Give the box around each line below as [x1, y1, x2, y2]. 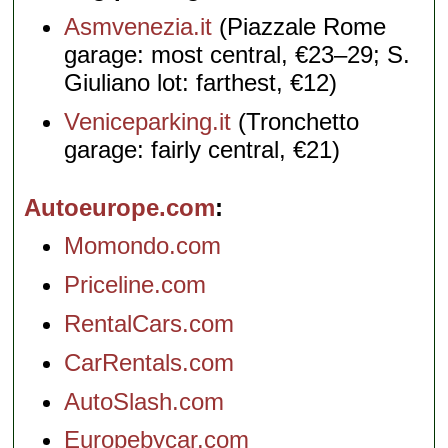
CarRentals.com [64, 348, 235, 376]
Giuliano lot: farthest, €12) [64, 68, 338, 96]
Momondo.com [64, 232, 222, 260]
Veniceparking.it [64, 107, 232, 135]
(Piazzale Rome [212, 12, 387, 40]
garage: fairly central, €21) [64, 135, 341, 163]
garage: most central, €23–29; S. [64, 40, 411, 68]
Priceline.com [64, 271, 207, 299]
